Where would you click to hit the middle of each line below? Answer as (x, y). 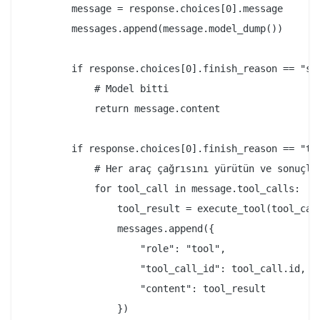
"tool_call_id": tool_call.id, (166, 269)
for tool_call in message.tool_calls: (163, 189)
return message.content (123, 109)
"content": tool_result (146, 289)
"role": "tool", (126, 249)
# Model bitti (97, 89)
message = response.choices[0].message (154, 9)
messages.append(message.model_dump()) (154, 29)
